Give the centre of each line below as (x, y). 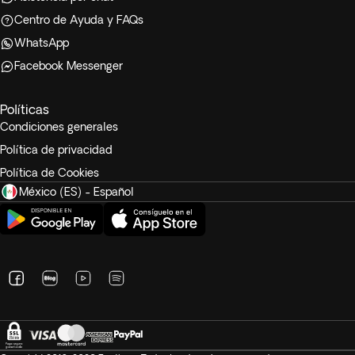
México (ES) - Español (76, 191)
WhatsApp (42, 43)
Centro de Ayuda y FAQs (79, 20)
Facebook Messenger (69, 66)
